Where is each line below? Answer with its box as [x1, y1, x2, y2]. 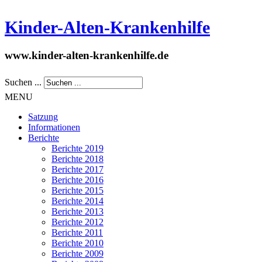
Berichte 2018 [51, 153, 104, 164]
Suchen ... [5, 77, 42, 87]
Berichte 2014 [51, 195, 104, 206]
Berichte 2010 [51, 237, 104, 248]
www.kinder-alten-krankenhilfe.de [5, 49, 168, 61]
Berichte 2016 [51, 174, 104, 185]
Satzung [28, 111, 58, 122]
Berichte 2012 [51, 216, 104, 227]
